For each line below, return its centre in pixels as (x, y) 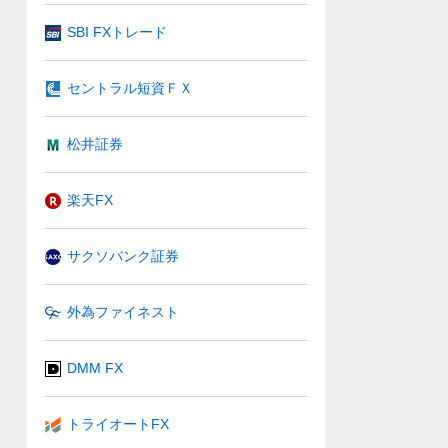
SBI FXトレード (117, 31)
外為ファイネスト (123, 311)
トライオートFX (118, 423)
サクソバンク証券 (123, 255)
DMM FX (95, 367)
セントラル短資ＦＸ (130, 87)
